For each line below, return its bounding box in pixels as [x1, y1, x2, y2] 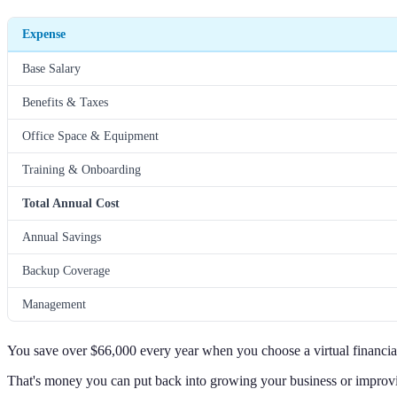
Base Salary [22, 61, 81, 76]
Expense [22, 27, 66, 42]
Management [22, 297, 86, 312]
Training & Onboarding [22, 162, 141, 177]
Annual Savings [22, 230, 101, 245]
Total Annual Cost [22, 196, 120, 211]
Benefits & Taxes [22, 95, 108, 110]
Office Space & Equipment [22, 128, 159, 144]
